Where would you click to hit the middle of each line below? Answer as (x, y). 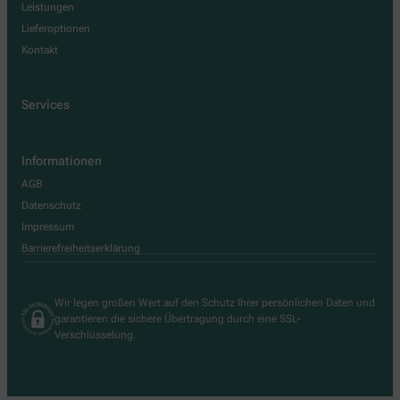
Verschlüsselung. (95, 335)
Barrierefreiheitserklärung (81, 248)
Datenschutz (51, 205)
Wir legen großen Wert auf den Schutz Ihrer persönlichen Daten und (214, 303)
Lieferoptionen (56, 29)
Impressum (48, 226)
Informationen (62, 160)
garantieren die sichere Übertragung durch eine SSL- (177, 319)
